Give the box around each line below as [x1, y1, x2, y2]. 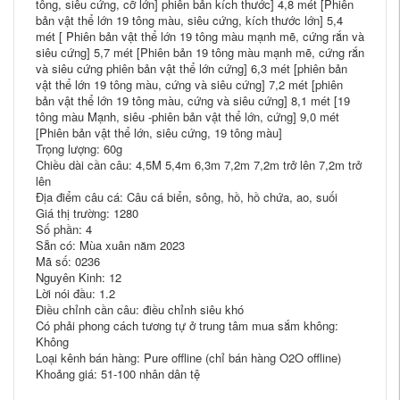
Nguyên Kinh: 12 [36, 268, 121, 286]
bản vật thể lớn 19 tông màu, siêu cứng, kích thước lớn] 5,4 [36, 11, 343, 29]
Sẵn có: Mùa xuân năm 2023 [36, 236, 185, 254]
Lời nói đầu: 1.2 [36, 284, 115, 302]
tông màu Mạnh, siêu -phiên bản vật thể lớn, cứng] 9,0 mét [36, 107, 339, 125]
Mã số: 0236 [36, 252, 100, 270]
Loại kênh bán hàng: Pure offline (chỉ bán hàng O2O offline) [36, 348, 341, 366]
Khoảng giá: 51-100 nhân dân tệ [36, 364, 200, 382]
